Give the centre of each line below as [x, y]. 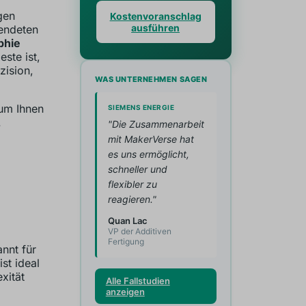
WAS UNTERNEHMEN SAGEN [151, 79]
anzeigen [125, 292]
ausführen [156, 28]
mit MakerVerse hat [151, 139]
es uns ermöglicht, [148, 154]
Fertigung [126, 241]
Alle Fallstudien [138, 281]
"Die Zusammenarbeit [156, 124]
